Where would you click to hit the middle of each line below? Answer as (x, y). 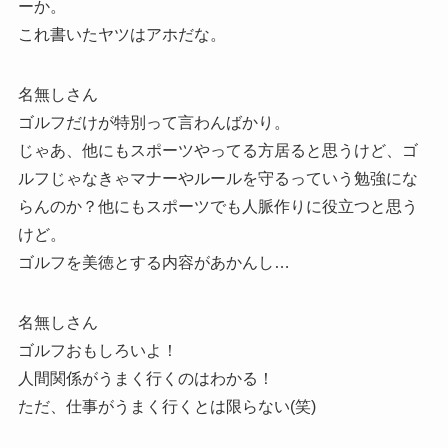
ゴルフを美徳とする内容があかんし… (153, 262)
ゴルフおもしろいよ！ (97, 350)
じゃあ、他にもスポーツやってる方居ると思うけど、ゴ (217, 150)
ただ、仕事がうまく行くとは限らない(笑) (166, 406)
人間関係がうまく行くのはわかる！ (145, 378)
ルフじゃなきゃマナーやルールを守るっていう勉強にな (217, 178)
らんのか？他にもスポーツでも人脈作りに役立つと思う (217, 206)
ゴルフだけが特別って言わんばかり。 (153, 122)
